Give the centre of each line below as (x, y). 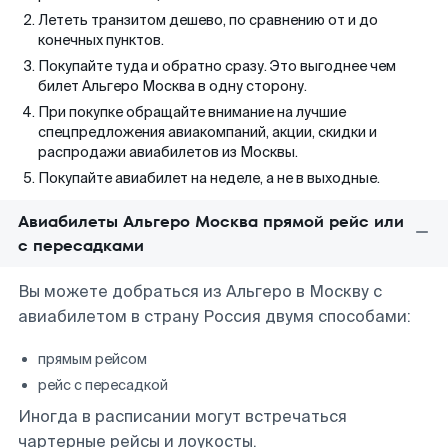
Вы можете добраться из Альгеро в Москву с (200, 291)
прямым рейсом (92, 359)
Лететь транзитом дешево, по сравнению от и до (208, 20)
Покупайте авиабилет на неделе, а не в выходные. (209, 178)
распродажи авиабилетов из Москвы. (168, 152)
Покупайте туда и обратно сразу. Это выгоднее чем (217, 66)
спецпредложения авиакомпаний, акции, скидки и (207, 132)
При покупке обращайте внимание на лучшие (192, 112)
